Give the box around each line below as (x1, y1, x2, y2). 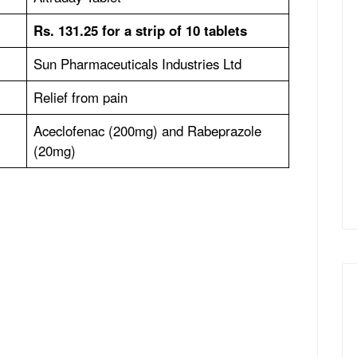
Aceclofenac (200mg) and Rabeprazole (33, 120, 262, 140)
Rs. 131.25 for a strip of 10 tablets (33, 20, 248, 40)
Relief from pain (33, 87, 132, 107)
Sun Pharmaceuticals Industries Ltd (33, 53, 246, 73)
